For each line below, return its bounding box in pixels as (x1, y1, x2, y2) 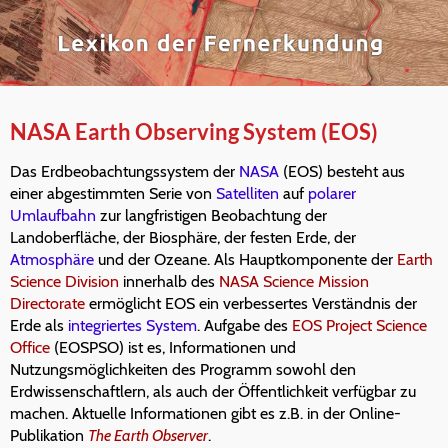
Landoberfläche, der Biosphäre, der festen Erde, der (10, 228, 356, 248)
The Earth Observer (88, 426, 208, 446)
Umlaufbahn (10, 206, 96, 226)
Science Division (10, 272, 119, 292)
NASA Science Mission (219, 272, 369, 292)
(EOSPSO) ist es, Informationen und (50, 338, 296, 358)
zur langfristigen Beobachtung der (96, 206, 327, 226)
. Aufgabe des (197, 316, 292, 336)
